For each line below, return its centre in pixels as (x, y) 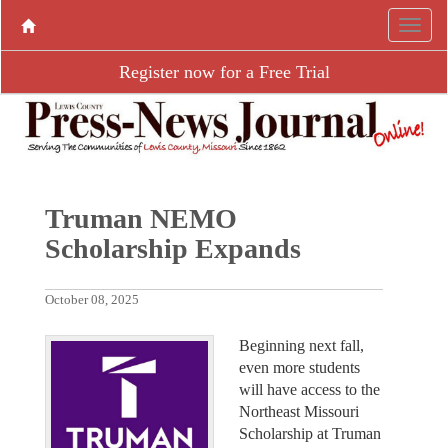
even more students (299, 368)
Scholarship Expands (172, 249)
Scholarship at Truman (310, 434)
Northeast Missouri (299, 412)
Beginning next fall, (301, 346)
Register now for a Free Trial (224, 72)
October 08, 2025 (91, 300)
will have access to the (309, 390)
